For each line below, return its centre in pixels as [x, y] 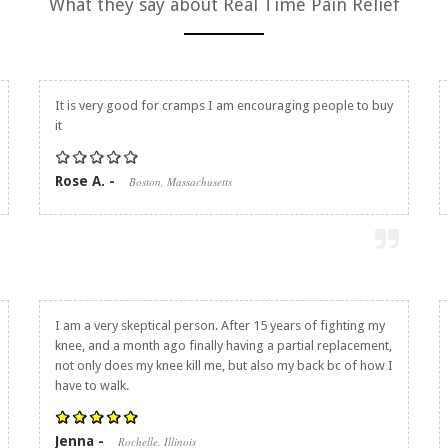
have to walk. [92, 385]
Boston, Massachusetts [180, 181]
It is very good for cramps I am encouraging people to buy [224, 105]
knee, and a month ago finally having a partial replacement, [223, 345]
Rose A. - [87, 181]
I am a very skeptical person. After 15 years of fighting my [220, 325]
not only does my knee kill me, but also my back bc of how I [224, 365]
